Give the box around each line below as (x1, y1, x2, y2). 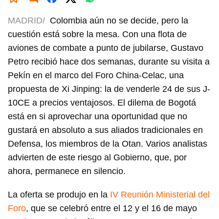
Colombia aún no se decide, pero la (50, 16, 188, 26)
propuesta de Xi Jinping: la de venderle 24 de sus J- (8, 84, 210, 94)
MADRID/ (8, 16, 45, 26)
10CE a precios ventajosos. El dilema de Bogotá (8, 98, 196, 108)
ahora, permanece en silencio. (8, 166, 126, 176)
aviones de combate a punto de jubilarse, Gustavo (8, 43, 203, 53)
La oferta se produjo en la (8, 190, 110, 200)
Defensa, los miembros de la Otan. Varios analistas (8, 139, 207, 149)
